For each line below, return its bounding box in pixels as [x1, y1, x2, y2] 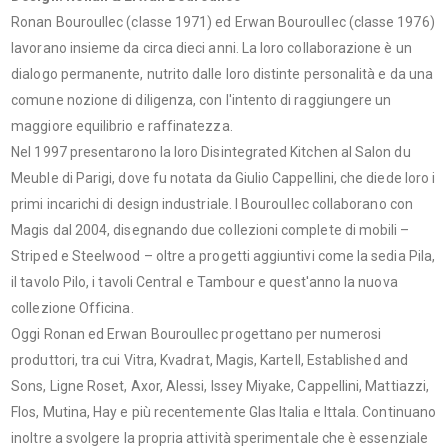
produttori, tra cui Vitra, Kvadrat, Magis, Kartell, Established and [11, 352, 408, 369]
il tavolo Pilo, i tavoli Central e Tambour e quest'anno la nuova [11, 274, 398, 291]
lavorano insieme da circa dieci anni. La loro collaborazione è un [11, 40, 412, 57]
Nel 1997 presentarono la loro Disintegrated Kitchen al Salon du [11, 144, 411, 161]
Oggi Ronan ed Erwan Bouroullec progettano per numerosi [11, 326, 381, 343]
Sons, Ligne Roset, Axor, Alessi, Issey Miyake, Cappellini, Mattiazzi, [11, 378, 430, 395]
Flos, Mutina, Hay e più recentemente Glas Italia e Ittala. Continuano [11, 404, 437, 421]
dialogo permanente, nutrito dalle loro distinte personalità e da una [11, 66, 433, 83]
